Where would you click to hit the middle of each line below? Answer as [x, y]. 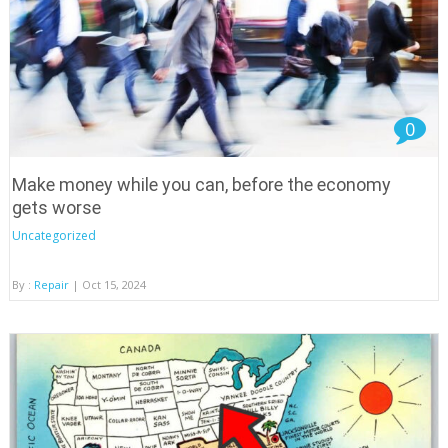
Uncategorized [53, 235]
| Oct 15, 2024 [107, 284]
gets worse [56, 207]
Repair [51, 284]
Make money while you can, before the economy [201, 184]
